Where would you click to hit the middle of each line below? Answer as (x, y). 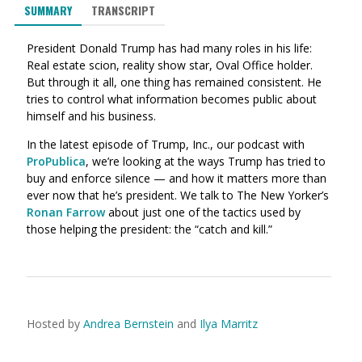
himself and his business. (91, 116)
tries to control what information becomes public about (172, 99)
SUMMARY (48, 10)
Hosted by (53, 324)
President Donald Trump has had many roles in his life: (169, 48)
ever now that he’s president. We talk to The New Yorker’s (178, 195)
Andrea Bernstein (128, 324)
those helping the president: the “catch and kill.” (153, 229)
